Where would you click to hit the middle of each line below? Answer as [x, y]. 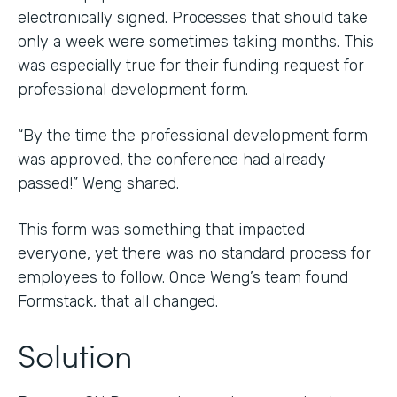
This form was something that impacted [161, 229]
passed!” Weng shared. [98, 183]
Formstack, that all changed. [118, 301]
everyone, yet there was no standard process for [195, 253]
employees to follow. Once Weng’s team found [183, 277]
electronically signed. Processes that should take [193, 17]
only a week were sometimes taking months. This [196, 41]
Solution [75, 354]
